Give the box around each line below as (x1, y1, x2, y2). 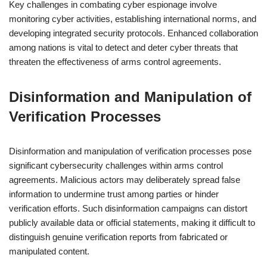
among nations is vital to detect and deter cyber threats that (9, 42, 238, 52)
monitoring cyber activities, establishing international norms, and (9, 14, 256, 24)
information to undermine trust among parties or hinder (9, 189, 219, 199)
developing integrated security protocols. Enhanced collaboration (9, 28, 258, 38)
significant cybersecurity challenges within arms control (9, 160, 223, 170)
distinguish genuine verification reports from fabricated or (9, 232, 228, 242)
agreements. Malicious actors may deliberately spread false (9, 175, 240, 185)
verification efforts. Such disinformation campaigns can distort (9, 203, 247, 213)
